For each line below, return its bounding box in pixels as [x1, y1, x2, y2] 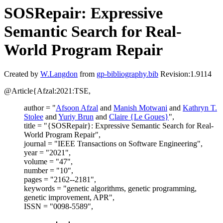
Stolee [24, 112, 43, 121]
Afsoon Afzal [56, 104, 98, 112]
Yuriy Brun [58, 112, 94, 121]
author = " [24, 104, 56, 112]
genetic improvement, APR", [24, 193, 114, 202]
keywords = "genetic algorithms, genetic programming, [24, 184, 197, 193]
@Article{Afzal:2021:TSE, [4, 87, 91, 96]
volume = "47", [24, 157, 73, 166]
